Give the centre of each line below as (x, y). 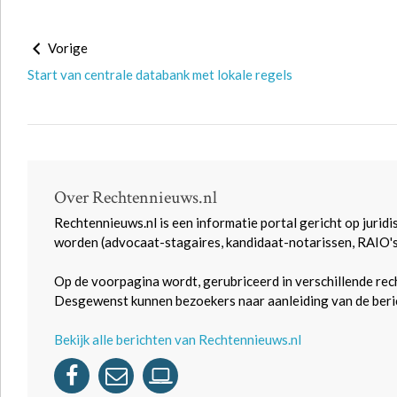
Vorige (66, 48)
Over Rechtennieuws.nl (136, 198)
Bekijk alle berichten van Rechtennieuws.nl (178, 339)
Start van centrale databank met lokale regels (160, 74)
